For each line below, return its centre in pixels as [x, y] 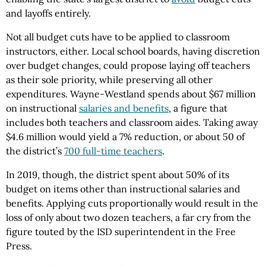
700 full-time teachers [113, 151]
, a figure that [198, 108]
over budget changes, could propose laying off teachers [128, 66]
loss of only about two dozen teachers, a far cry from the [129, 218]
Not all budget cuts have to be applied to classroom [118, 37]
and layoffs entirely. [48, 13]
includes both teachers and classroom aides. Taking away [132, 123]
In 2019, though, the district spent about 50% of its [118, 175]
